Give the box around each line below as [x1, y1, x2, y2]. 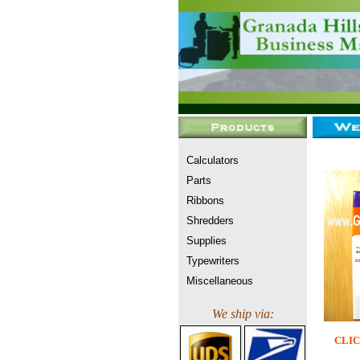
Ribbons [186, 194, 224, 207]
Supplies [186, 235, 227, 247]
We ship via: [211, 307, 274, 321]
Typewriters [186, 255, 239, 267]
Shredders [186, 215, 234, 227]
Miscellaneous [186, 275, 253, 287]
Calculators [186, 154, 239, 166]
